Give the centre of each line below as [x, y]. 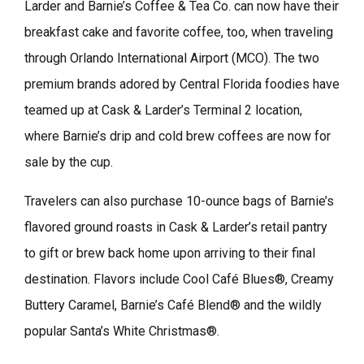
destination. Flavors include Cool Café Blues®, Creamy [179, 279]
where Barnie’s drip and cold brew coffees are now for [178, 136]
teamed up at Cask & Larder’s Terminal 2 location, [163, 110]
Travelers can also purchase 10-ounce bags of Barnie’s [179, 201]
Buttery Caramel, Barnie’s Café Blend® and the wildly [173, 305]
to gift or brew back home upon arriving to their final [170, 253]
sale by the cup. [69, 162]
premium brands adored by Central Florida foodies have [182, 84]
